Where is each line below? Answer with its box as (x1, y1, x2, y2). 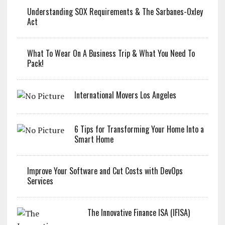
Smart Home (74, 133, 114, 145)
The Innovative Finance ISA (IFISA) (87, 206, 190, 218)
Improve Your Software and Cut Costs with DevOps (27, 164, 183, 177)
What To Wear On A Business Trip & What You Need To (27, 47, 195, 59)
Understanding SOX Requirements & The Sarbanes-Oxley (27, 5, 203, 18)
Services (27, 174, 53, 187)
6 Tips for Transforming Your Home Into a (74, 123, 204, 135)
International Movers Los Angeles (74, 88, 176, 101)
